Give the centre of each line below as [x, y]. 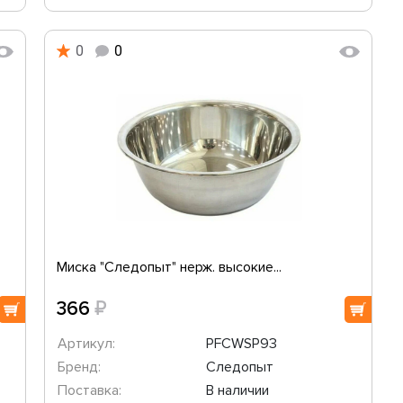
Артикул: [86, 344]
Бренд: [79, 367]
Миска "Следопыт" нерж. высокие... [169, 267]
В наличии [237, 390]
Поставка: [90, 390]
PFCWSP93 [241, 344]
